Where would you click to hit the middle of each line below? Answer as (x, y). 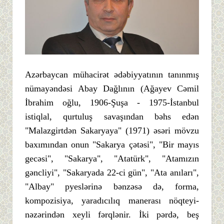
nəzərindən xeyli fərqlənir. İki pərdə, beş (112, 214)
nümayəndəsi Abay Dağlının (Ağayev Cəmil (112, 88)
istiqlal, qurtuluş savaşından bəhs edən (112, 116)
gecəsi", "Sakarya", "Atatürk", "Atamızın (112, 158)
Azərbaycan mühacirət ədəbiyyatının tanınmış (112, 74)
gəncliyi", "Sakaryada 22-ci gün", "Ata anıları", (112, 172)
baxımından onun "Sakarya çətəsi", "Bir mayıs (112, 144)
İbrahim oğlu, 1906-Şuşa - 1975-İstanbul (112, 102)
